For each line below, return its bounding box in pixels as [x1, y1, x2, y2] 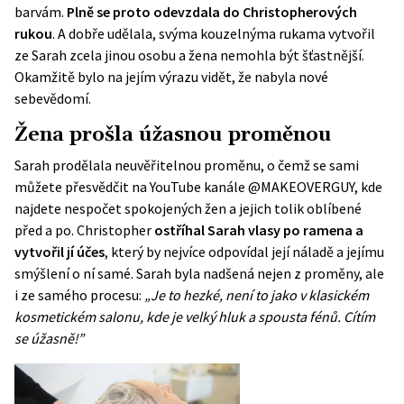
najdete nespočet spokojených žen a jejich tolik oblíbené [14, 199, 362, 217]
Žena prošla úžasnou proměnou [14, 122, 332, 148]
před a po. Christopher [14, 221, 151, 239]
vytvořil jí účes [14, 243, 105, 261]
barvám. [14, 3, 67, 21]
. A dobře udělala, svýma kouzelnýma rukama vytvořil [52, 24, 375, 42]
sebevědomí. [14, 89, 91, 107]
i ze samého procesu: [14, 286, 144, 304]
